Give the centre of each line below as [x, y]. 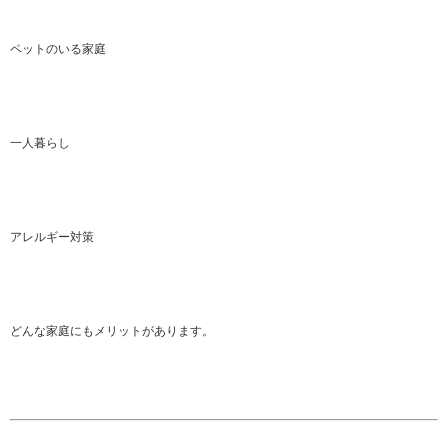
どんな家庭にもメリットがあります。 [112, 331]
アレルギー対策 [52, 237]
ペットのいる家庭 [58, 49]
